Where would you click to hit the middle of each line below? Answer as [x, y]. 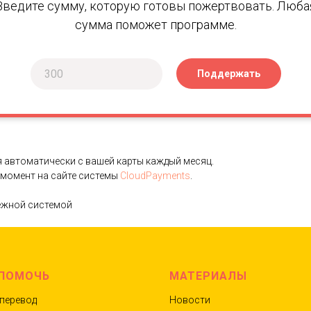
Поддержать [228, 73]
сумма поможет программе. [155, 24]
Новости [190, 300]
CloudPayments [155, 175]
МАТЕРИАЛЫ [208, 276]
